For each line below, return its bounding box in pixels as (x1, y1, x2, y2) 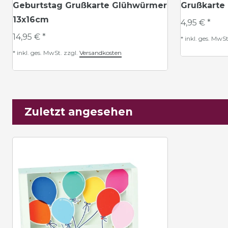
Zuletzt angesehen (24, 105, 133, 118)
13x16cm (13, 15, 49, 24)
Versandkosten (79, 49, 122, 56)
